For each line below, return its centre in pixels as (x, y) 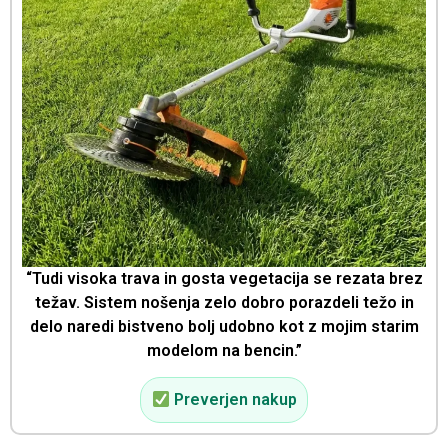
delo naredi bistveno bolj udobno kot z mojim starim (224, 326)
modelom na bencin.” (224, 350)
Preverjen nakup (233, 400)
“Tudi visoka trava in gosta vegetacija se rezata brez (224, 278)
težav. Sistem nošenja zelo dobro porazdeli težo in (224, 302)
